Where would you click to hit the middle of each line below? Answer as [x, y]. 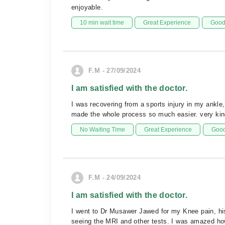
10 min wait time [102, 23]
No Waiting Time [102, 130]
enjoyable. [87, 7]
